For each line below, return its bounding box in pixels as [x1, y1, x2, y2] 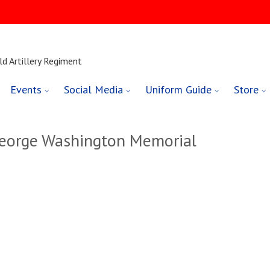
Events [10, 83, 42, 97]
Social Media [64, 83, 124, 97]
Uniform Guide [145, 83, 212, 97]
